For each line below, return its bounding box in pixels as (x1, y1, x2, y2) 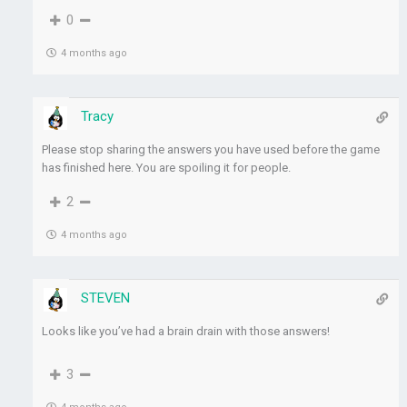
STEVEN (81, 290, 131, 307)
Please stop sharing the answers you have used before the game (42, 143, 381, 157)
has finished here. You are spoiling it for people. (42, 161, 292, 175)
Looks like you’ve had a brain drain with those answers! (42, 324, 331, 339)
